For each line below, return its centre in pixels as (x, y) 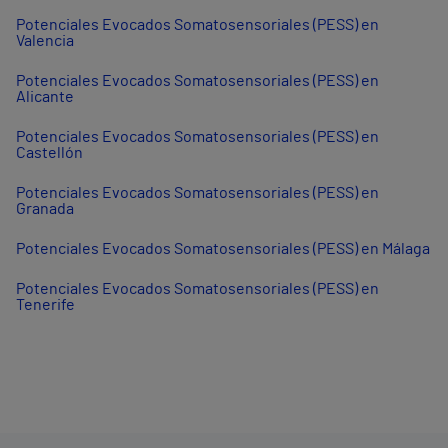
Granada (45, 209)
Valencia (45, 41)
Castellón (49, 153)
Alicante (45, 97)
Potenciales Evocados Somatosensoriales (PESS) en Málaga (223, 249)
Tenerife (45, 305)
